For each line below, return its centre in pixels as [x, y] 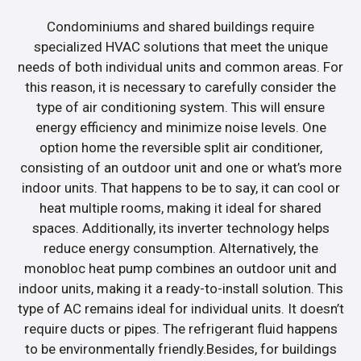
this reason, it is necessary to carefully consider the [180, 87]
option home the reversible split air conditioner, [180, 147]
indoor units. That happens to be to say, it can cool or [180, 187]
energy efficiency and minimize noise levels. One [180, 127]
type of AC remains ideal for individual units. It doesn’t [180, 308]
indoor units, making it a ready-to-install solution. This [180, 288]
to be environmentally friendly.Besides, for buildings [180, 349]
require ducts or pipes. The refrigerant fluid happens [180, 328]
